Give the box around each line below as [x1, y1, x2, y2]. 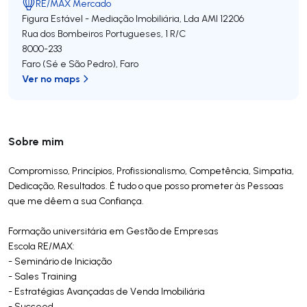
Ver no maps [22, 72, 80, 85]
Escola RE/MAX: [8, 240, 75, 252]
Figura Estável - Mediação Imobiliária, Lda [22, 12, 199, 25]
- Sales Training [8, 270, 77, 282]
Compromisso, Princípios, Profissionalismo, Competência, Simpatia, [8, 164, 294, 177]
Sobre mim [8, 134, 64, 148]
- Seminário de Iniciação [8, 255, 112, 267]
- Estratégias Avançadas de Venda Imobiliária [8, 285, 205, 297]
